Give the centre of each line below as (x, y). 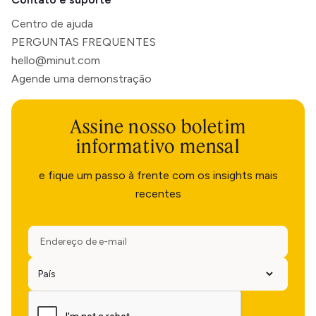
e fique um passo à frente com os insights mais (158, 175)
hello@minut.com (56, 60)
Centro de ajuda (52, 23)
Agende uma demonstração (81, 78)
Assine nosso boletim (158, 126)
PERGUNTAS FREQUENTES (84, 42)
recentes (158, 193)
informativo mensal (158, 146)
